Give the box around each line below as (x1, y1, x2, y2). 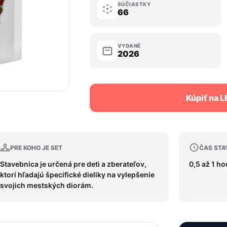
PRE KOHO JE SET (10, 143, 63, 152)
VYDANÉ (117, 43, 141, 49)
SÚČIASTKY (117, 1, 151, 7)
